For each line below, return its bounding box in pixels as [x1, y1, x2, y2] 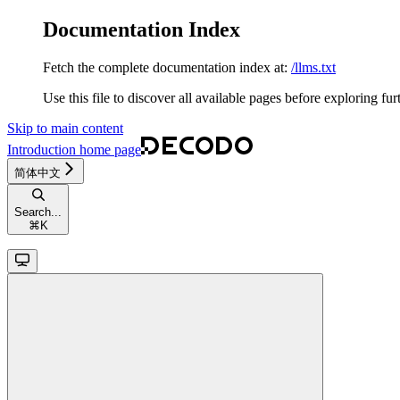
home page [76, 141, 141, 157]
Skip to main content [7, 120, 123, 136]
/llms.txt [291, 59, 336, 75]
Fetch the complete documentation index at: [43, 59, 287, 75]
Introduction [7, 141, 76, 157]
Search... [14, 204, 62, 219]
